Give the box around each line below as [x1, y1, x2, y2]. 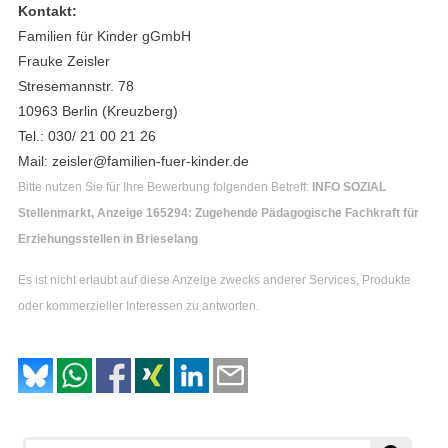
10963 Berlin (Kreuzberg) [18, 103, 178, 120]
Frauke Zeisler [18, 53, 110, 70]
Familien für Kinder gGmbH [18, 28, 191, 45]
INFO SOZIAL [312, 180, 386, 195]
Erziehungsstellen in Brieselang [18, 232, 198, 247]
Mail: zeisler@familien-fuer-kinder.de [18, 153, 249, 170]
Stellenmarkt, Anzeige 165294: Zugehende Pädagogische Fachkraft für [18, 206, 419, 221]
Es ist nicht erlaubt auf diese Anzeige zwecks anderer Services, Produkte [18, 272, 411, 287]
